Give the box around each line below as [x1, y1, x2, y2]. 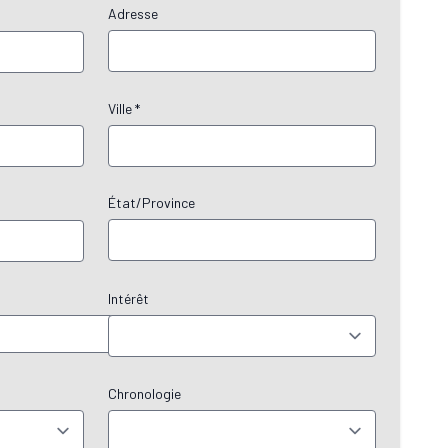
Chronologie [108, 385, 181, 402]
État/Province [108, 194, 195, 211]
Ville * [108, 100, 140, 117]
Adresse [108, 5, 158, 22]
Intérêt [108, 290, 149, 307]
